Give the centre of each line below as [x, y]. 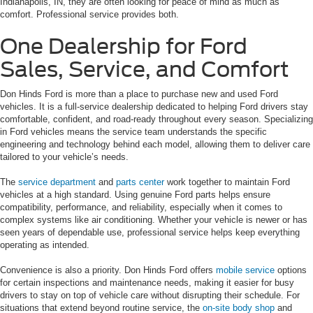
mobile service [245, 270]
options [291, 270]
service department [57, 182]
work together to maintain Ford [227, 182]
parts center [140, 182]
